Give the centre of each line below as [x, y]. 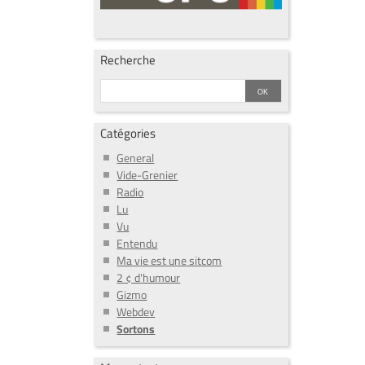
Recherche [128, 59]
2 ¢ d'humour [149, 278]
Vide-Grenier [147, 175]
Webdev [136, 312]
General [136, 158]
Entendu [137, 244]
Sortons [136, 329]
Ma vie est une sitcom [169, 261]
